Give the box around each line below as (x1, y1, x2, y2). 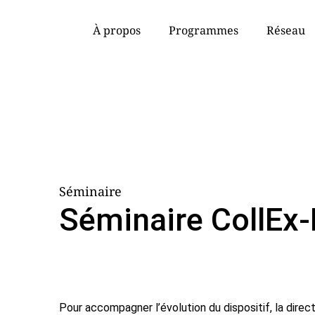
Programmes (169, 22, 238, 38)
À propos (93, 22, 141, 38)
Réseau (266, 22, 305, 38)
